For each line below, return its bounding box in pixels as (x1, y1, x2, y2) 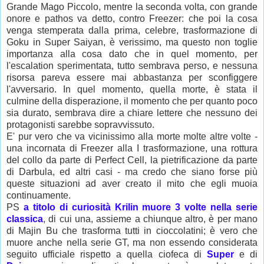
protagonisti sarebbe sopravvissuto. (6, 119, 154, 130)
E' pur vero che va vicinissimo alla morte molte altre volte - (6, 131, 258, 141)
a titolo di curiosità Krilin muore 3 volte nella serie (23, 202, 258, 212)
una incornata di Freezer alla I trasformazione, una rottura (6, 143, 258, 153)
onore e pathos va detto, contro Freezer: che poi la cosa (6, 13, 258, 24)
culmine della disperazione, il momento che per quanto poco (6, 95, 258, 106)
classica (6, 213, 43, 224)
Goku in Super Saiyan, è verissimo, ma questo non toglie (6, 37, 258, 47)
